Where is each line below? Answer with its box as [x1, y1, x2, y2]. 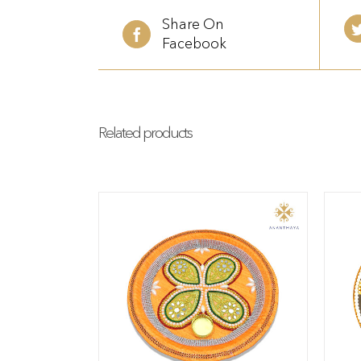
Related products [98, 122, 192, 142]
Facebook [162, 35, 226, 52]
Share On [162, 15, 224, 32]
